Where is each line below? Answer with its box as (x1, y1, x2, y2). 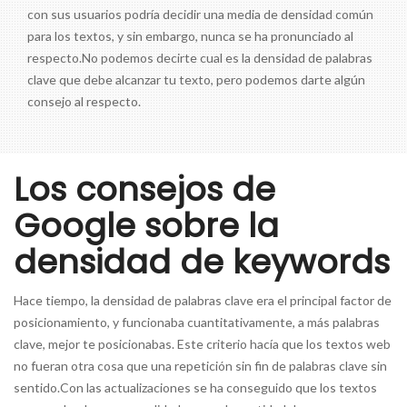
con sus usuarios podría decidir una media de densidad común (27, 6, 373, 23)
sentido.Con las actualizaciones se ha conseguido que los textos (14, 380, 377, 396)
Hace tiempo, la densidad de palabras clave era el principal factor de (14, 293, 392, 309)
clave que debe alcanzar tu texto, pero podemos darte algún (27, 72, 365, 88)
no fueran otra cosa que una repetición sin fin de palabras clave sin (14, 358, 387, 374)
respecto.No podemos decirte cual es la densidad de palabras (27, 50, 372, 66)
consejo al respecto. (27, 94, 141, 110)
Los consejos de (14, 166, 275, 213)
